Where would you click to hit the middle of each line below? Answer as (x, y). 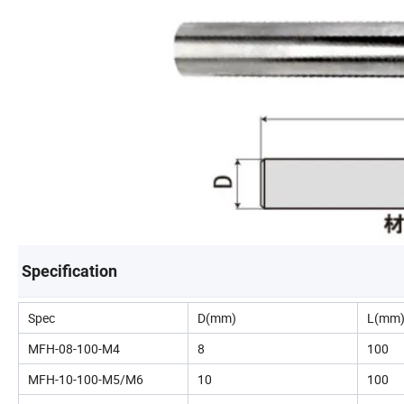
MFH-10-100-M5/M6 (86, 379)
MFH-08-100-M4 (74, 349)
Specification (69, 271)
